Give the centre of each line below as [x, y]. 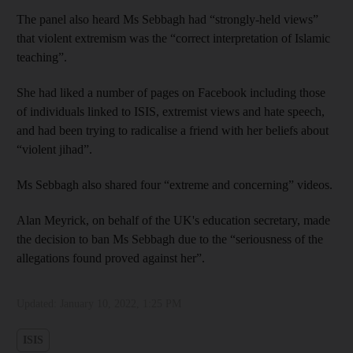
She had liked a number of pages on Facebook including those [171, 92]
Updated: [38, 303]
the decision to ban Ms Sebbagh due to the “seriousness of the [170, 239]
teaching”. [42, 57]
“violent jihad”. [54, 149]
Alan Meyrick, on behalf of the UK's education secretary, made [173, 220]
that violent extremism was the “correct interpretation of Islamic [173, 38]
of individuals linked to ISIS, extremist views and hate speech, [171, 111]
